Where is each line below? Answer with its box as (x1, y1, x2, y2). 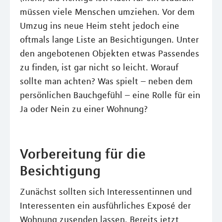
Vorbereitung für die (20, 145, 146, 162)
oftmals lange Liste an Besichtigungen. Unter (20, 34, 199, 45)
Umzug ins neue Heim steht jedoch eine (20, 20, 179, 31)
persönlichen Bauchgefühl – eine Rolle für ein (20, 90, 200, 101)
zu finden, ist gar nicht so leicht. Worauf (20, 62, 178, 73)
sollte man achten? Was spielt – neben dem (20, 76, 193, 87)
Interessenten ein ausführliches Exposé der (20, 200, 191, 211)
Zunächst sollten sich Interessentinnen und (20, 186, 192, 197)
